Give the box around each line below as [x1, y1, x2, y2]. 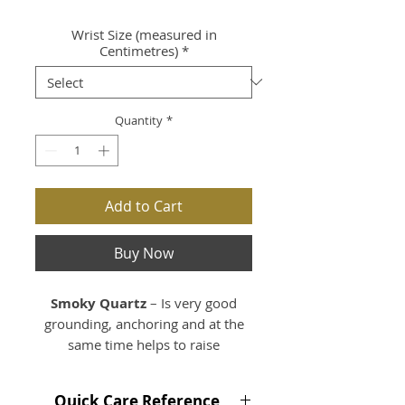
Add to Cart [105, 196, 183, 216]
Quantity [115, 111, 163, 128]
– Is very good [146, 294, 237, 312]
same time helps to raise [68, 335, 220, 353]
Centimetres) [99, 41, 178, 60]
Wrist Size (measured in [71, 24, 217, 43]
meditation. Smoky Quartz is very [38, 377, 250, 395]
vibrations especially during [58, 356, 230, 374]
